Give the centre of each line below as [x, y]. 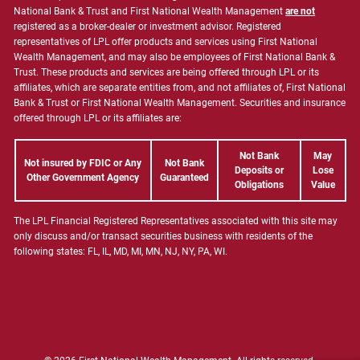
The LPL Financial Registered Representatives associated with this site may [176, 221]
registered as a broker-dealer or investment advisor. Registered [148, 27]
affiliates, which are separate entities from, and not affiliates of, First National [180, 88]
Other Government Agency [83, 178]
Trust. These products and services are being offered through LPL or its [167, 73]
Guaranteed [184, 178]
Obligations [259, 185]
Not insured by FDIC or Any [83, 164]
